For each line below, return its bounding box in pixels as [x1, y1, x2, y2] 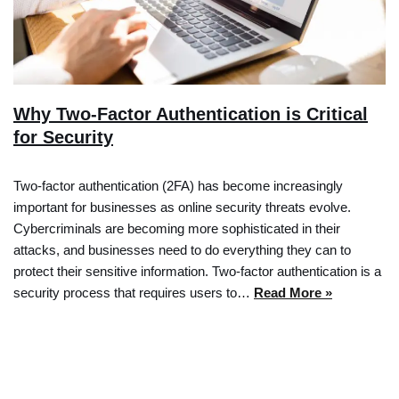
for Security [13, 126, 113, 147]
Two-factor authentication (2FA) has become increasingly [13, 177, 343, 193]
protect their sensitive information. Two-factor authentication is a [13, 263, 381, 279]
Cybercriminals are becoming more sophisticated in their [13, 220, 340, 236]
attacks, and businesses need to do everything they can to [13, 241, 351, 257]
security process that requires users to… [13, 284, 254, 300]
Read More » [254, 284, 332, 300]
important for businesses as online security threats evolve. [13, 199, 351, 215]
